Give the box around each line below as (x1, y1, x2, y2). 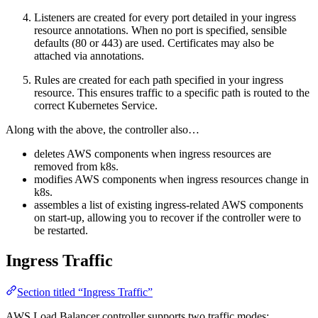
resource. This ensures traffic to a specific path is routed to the (34, 87, 309, 99)
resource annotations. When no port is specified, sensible (34, 24, 287, 37)
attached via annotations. (34, 50, 144, 62)
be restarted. (34, 224, 88, 237)
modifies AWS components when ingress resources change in (34, 173, 309, 186)
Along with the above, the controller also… (6, 124, 199, 136)
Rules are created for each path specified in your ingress (34, 74, 283, 87)
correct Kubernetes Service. (34, 99, 158, 112)
